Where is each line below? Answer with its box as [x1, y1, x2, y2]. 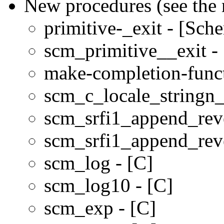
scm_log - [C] [44, 151, 153, 173]
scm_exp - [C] [44, 196, 156, 218]
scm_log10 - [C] [44, 174, 173, 196]
